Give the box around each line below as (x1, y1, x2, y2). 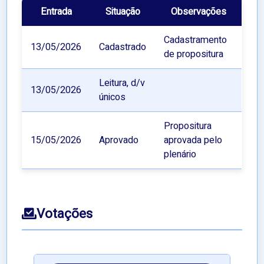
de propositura (164, 47, 224, 62)
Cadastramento (164, 33, 227, 48)
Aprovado (99, 133, 139, 148)
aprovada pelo (164, 133, 223, 148)
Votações (37, 204, 93, 224)
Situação (105, 5, 140, 19)
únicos (99, 90, 126, 105)
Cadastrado (99, 40, 147, 55)
